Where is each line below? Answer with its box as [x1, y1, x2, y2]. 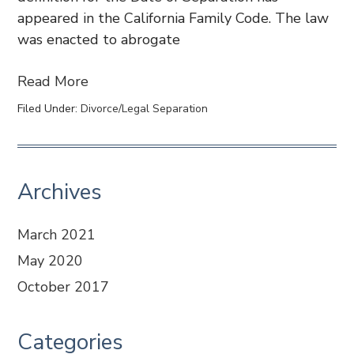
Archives [17, 177, 103, 207]
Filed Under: [17, 101, 81, 116]
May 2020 [17, 251, 84, 270]
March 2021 [17, 225, 96, 244]
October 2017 [17, 277, 110, 296]
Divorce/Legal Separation [81, 101, 209, 116]
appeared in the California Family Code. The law [17, 9, 330, 28]
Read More [17, 72, 89, 91]
